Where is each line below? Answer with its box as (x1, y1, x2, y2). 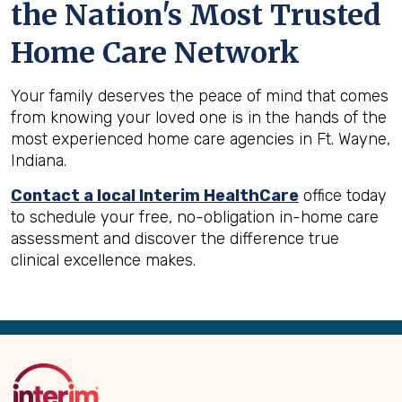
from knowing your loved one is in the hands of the (11, 108, 387, 127)
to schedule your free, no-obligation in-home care (11, 207, 379, 227)
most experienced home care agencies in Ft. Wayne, (11, 129, 390, 149)
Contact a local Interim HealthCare (11, 186, 299, 205)
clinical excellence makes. (11, 250, 196, 270)
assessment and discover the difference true (11, 229, 339, 249)
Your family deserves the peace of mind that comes (11, 86, 389, 106)
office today (299, 186, 387, 205)
